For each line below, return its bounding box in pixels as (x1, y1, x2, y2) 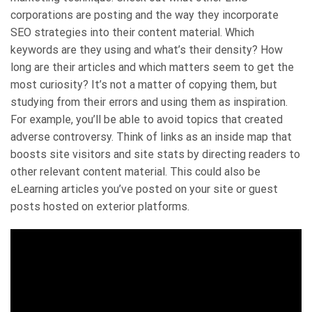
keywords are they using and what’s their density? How (10, 42, 283, 56)
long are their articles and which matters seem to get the (10, 60, 294, 74)
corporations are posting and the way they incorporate (10, 8, 279, 22)
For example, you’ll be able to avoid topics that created (10, 112, 283, 126)
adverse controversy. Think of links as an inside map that (10, 130, 292, 143)
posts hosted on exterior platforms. (10, 199, 189, 213)
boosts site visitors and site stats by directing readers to (10, 147, 300, 161)
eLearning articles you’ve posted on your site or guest (10, 182, 278, 196)
